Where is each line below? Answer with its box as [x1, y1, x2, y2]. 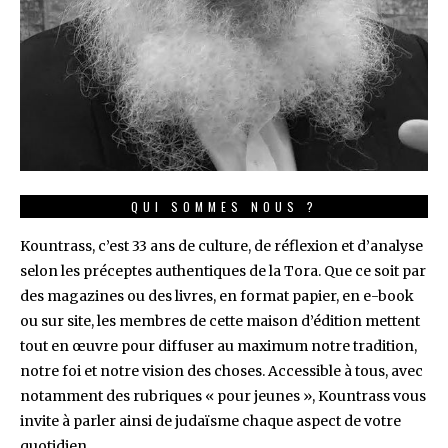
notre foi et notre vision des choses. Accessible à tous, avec [20, 361, 423, 380]
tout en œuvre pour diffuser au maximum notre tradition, [20, 336, 417, 355]
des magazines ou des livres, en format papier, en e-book [20, 286, 414, 305]
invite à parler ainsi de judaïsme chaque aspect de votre [20, 411, 401, 430]
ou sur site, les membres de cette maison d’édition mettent [20, 311, 420, 330]
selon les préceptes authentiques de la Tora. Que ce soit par [20, 261, 426, 280]
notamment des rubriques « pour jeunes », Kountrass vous [20, 386, 426, 405]
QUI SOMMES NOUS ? [130, 197, 318, 215]
